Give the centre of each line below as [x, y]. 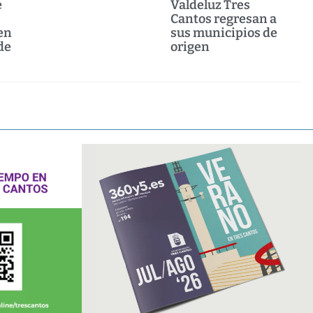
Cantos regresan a [224, 19]
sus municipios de [224, 33]
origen [190, 47]
